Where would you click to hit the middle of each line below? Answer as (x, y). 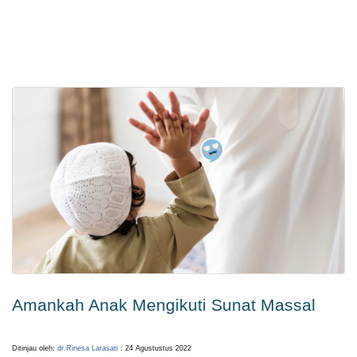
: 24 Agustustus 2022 (155, 348)
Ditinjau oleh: (35, 348)
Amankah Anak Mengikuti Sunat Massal (164, 305)
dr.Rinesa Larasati (88, 348)
